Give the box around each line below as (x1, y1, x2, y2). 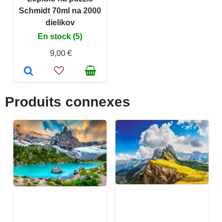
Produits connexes (5, 94, 130, 110)
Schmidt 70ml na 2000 (19, 6, 101, 15)
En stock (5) (38, 32, 82, 41)
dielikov (45, 18, 75, 27)
